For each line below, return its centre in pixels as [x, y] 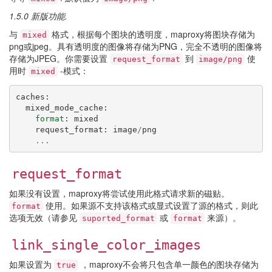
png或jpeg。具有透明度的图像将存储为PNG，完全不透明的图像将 [136, 46]
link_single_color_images [106, 245]
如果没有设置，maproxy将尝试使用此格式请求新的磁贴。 [119, 193]
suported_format [118, 218]
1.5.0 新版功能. [38, 16]
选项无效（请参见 [44, 217]
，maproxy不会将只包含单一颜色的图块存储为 [168, 264]
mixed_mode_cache [64, 107]
